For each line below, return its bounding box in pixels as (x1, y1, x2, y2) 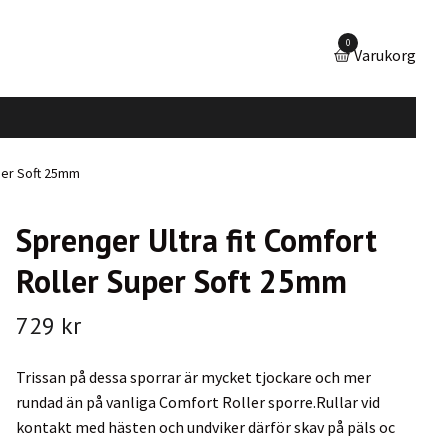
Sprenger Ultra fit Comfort (15, 218, 377, 261)
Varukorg (354, 44, 416, 65)
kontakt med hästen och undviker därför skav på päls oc (15, 416, 395, 437)
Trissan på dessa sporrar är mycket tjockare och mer (15, 366, 371, 387)
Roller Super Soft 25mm (15, 259, 347, 302)
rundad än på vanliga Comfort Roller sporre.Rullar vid (15, 391, 380, 412)
